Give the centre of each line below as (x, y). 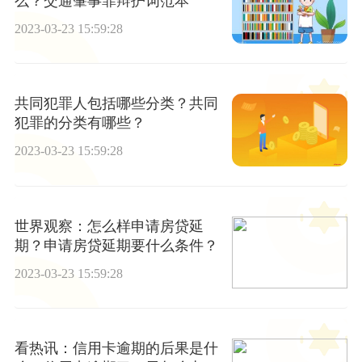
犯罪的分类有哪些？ (80, 123)
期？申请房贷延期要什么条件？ (116, 245)
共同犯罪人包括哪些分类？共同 (116, 104)
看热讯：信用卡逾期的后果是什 (116, 348)
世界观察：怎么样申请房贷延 (109, 226)
